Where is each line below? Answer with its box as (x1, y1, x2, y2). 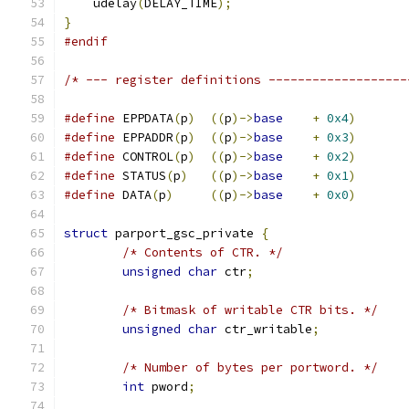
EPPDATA (115, 110, 173, 126)
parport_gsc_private (108, 225, 261, 241)
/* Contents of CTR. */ (122, 245, 283, 260)
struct (64, 225, 108, 241)
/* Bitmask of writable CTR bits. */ (122, 302, 378, 318)
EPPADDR (115, 130, 173, 145)
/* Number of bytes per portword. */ (122, 360, 378, 375)
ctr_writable (217, 321, 312, 337)
